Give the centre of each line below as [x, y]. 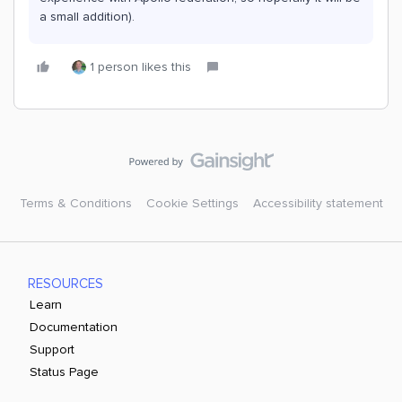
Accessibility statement [318, 203]
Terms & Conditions [75, 203]
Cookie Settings [192, 203]
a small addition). [87, 17]
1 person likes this [140, 67]
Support [52, 350]
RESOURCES [66, 284]
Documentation [74, 327]
